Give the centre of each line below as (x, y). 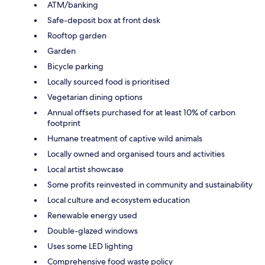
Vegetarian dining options (95, 97)
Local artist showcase (85, 169)
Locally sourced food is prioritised (109, 82)
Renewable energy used (92, 216)
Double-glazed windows (93, 231)
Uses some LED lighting (90, 246)
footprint (64, 123)
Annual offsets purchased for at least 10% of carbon (141, 113)
